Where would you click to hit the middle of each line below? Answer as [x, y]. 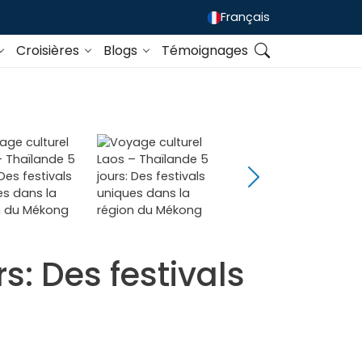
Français [245, 17]
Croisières [49, 51]
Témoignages [205, 51]
